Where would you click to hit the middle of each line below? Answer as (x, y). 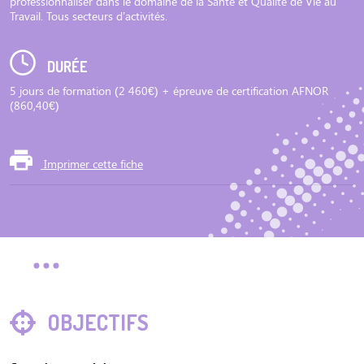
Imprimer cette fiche (92, 164)
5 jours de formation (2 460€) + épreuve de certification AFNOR (169, 91)
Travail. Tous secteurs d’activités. (89, 16)
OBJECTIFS (96, 322)
